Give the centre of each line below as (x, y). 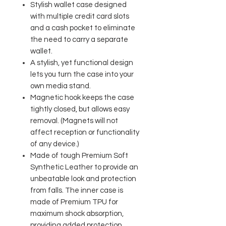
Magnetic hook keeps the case (82, 98)
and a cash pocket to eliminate (83, 28)
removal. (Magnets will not (74, 121)
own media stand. (61, 86)
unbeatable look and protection (83, 179)
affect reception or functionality (85, 132)
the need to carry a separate (79, 40)
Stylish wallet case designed (78, 5)
